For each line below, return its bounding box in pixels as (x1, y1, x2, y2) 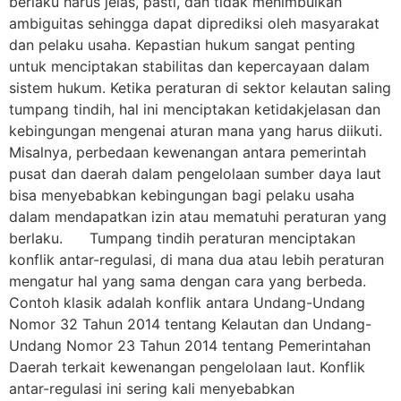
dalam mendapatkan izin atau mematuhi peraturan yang (9, 208, 387, 226)
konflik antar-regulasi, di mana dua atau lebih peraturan (9, 251, 384, 269)
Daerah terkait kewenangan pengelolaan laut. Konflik (9, 358, 365, 377)
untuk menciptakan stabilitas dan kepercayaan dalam (9, 57, 370, 76)
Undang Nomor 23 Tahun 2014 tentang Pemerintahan (9, 337, 371, 355)
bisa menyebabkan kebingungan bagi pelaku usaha (9, 186, 354, 205)
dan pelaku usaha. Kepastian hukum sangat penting (9, 36, 355, 55)
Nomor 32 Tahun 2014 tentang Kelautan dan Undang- (9, 315, 371, 334)
